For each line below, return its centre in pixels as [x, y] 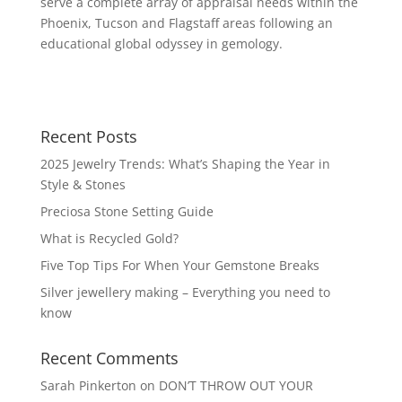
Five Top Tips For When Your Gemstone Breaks [179, 265]
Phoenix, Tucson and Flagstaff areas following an [186, 22]
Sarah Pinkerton [88, 385]
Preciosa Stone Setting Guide [127, 211]
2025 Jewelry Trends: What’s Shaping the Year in [185, 163]
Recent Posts [88, 136]
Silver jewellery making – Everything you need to [185, 292]
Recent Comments [109, 358]
